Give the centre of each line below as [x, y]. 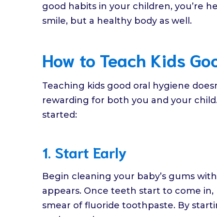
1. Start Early [85, 152]
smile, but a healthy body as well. [117, 21]
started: [60, 115]
